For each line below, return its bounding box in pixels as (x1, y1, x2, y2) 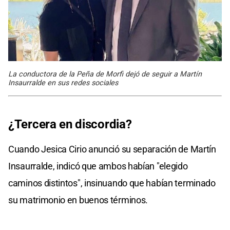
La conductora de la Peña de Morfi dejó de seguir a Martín (8, 69, 202, 79)
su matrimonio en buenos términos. (8, 194, 148, 205)
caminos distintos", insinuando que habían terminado (8, 177, 216, 188)
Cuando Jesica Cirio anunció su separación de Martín (8, 143, 216, 155)
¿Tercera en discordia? (8, 117, 132, 131)
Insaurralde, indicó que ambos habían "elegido (8, 160, 188, 171)
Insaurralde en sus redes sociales (8, 78, 118, 87)
